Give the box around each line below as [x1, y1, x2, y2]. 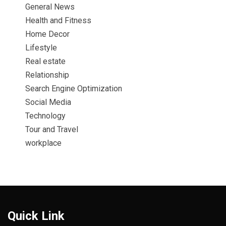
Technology [25, 110, 66, 121]
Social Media [25, 97, 71, 107]
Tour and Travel [25, 124, 78, 134]
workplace [25, 138, 62, 148]
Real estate [25, 56, 66, 66]
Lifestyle [25, 42, 57, 52]
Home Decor [25, 29, 70, 39]
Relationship [25, 70, 69, 80]
